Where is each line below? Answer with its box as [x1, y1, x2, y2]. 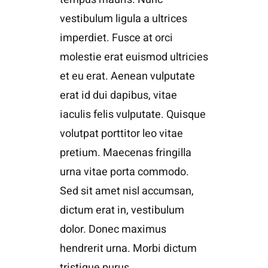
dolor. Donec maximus [59, 221, 166, 237]
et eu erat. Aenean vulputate [59, 68, 195, 84]
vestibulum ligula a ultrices [59, 10, 187, 27]
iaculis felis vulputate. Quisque [59, 106, 206, 123]
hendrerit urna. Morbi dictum [59, 240, 197, 257]
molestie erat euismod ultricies [59, 48, 208, 65]
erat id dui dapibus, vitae [59, 87, 177, 103]
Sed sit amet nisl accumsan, [59, 182, 194, 199]
